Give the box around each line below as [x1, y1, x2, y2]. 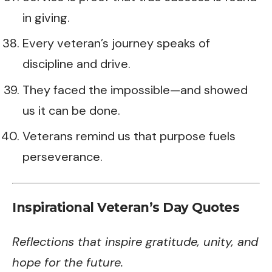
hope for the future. [12, 254, 123, 270]
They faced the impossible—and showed [22, 81, 248, 98]
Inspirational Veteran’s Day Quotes [12, 200, 239, 215]
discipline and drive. [22, 56, 131, 72]
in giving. [22, 9, 70, 25]
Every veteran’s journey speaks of [22, 35, 210, 51]
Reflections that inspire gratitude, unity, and [12, 233, 258, 250]
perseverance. [22, 149, 103, 165]
